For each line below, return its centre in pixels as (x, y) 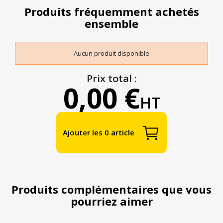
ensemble (111, 24)
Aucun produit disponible (111, 54)
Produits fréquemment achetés (111, 12)
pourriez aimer (111, 201)
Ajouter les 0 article (99, 133)
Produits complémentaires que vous (111, 189)
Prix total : (111, 79)
